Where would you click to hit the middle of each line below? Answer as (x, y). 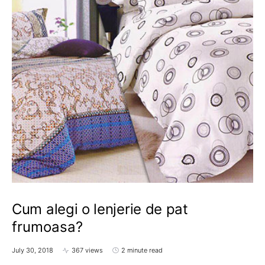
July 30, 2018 (33, 251)
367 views (87, 251)
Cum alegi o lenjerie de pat (100, 209)
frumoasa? (47, 227)
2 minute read (142, 251)
